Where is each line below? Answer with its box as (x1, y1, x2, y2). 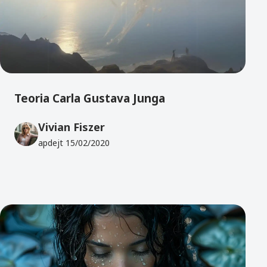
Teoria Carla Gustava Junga (14, 90, 165, 106)
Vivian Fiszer (38, 120, 105, 135)
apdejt (38, 137, 66, 149)
